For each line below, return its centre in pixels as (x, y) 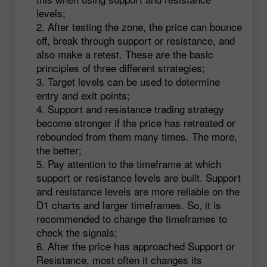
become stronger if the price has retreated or (136, 123)
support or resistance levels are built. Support (139, 178)
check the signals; (77, 232)
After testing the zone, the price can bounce (145, 27)
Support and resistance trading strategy (136, 109)
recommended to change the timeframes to (132, 219)
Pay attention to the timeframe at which (134, 164)
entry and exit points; (83, 95)
